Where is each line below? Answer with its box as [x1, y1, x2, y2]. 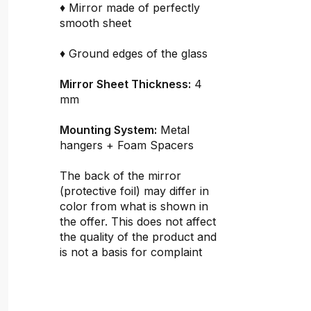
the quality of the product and [60, 230, 217, 244]
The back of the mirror [60, 169, 181, 183]
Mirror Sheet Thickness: [60, 77, 191, 91]
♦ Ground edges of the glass [60, 47, 208, 60]
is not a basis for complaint [60, 245, 202, 259]
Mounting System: [60, 123, 157, 137]
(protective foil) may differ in [60, 184, 209, 198]
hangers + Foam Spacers [60, 138, 194, 152]
